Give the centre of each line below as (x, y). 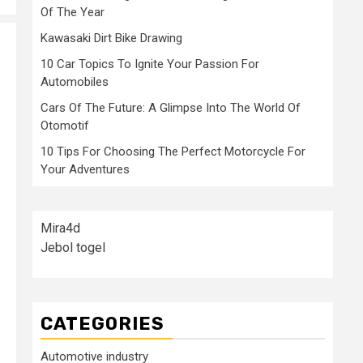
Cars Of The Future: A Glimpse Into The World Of (171, 108)
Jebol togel (73, 248)
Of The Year (73, 12)
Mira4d (60, 228)
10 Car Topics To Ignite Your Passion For (150, 64)
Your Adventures (85, 169)
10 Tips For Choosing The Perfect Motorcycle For (173, 152)
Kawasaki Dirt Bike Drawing (111, 38)
